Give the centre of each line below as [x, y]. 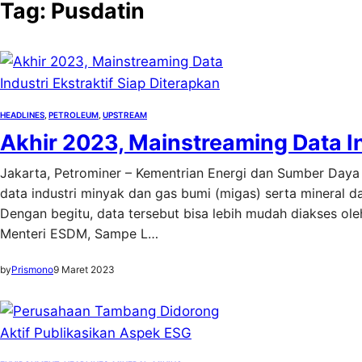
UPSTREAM [125, 115]
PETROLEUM [74, 115]
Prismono [32, 269]
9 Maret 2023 [84, 269]
